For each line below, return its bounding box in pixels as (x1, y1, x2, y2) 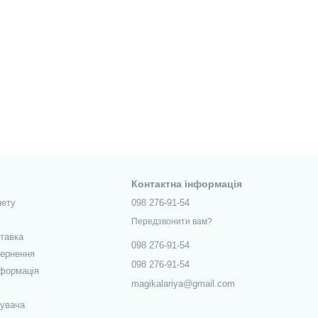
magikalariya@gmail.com (131, 278, 236, 290)
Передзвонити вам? (131, 216, 213, 227)
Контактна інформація (131, 178, 243, 190)
